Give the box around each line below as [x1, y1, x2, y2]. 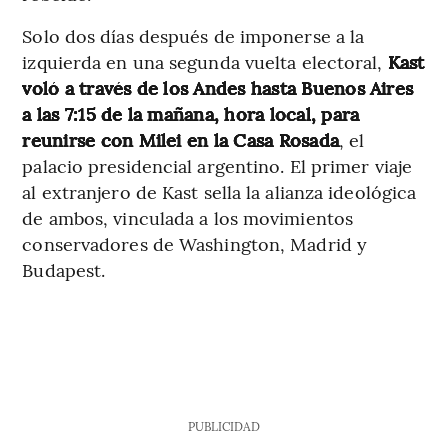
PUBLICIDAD [187, 417, 260, 434]
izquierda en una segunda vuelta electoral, [22, 48, 388, 74]
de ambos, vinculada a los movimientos [22, 204, 354, 230]
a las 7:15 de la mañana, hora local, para [22, 100, 360, 126]
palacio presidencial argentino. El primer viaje [22, 152, 413, 178]
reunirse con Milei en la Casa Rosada [22, 126, 340, 152]
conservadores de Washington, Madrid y [22, 230, 368, 256]
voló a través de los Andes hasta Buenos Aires [22, 74, 414, 100]
